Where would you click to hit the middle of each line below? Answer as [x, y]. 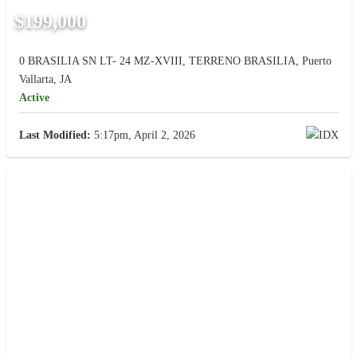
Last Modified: [55, 135]
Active [34, 97]
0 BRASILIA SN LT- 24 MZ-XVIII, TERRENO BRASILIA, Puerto [175, 61]
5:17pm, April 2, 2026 [143, 135]
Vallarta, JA [45, 79]
